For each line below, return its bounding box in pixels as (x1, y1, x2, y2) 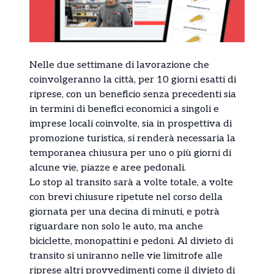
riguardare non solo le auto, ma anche (29, 221, 203, 233)
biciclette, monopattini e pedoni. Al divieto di (29, 235, 233, 248)
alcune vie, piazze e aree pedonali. (29, 162, 186, 174)
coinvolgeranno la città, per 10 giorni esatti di (29, 74, 236, 86)
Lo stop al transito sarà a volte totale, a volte (29, 177, 233, 189)
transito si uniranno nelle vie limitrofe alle (29, 250, 223, 262)
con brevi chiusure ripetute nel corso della (29, 191, 223, 204)
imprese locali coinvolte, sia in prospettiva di (29, 118, 232, 130)
